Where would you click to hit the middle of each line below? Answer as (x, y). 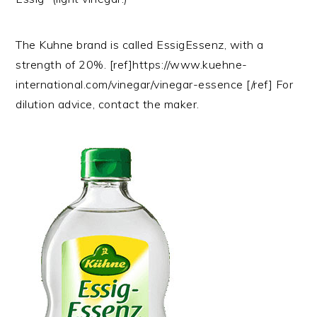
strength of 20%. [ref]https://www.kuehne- (132, 64)
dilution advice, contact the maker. (108, 104)
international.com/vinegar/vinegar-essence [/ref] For (155, 84)
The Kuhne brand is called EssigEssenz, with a (140, 44)
